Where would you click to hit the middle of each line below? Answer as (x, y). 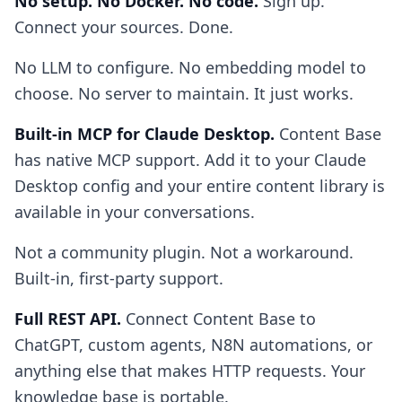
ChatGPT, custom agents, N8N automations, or (193, 345)
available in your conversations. (135, 212)
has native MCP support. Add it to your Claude (190, 160)
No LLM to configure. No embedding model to (190, 67)
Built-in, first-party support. (119, 278)
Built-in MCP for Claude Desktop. (144, 134)
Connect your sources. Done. (124, 27)
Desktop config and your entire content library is (200, 186)
